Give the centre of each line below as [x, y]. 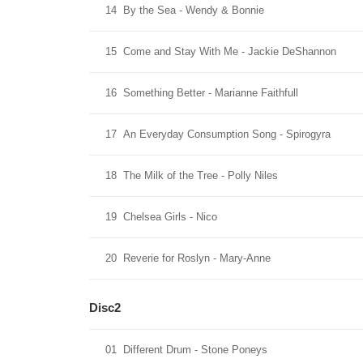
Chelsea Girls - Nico [170, 217]
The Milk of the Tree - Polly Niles [201, 175]
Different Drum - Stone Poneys [195, 350]
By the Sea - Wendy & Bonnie [194, 10]
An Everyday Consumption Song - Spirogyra [227, 134]
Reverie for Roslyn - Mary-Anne [197, 258]
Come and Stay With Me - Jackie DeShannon [230, 51]
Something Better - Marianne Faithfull [211, 93]
